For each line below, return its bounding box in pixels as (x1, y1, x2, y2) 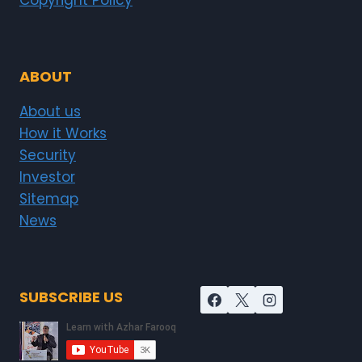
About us (19, 102, 81, 121)
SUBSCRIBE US (19, 287, 123, 307)
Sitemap (19, 189, 78, 208)
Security (19, 145, 76, 165)
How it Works (19, 124, 107, 143)
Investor (19, 167, 75, 187)
